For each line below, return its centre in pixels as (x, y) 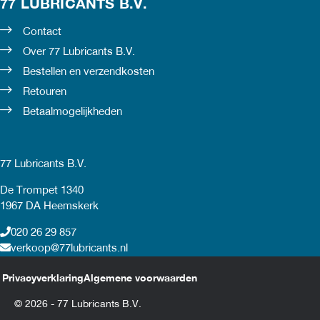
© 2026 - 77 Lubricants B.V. (78, 304)
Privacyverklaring (42, 279)
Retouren (45, 92)
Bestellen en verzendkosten (89, 72)
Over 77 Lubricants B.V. (79, 52)
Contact (42, 32)
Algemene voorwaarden (140, 279)
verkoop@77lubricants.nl (69, 248)
